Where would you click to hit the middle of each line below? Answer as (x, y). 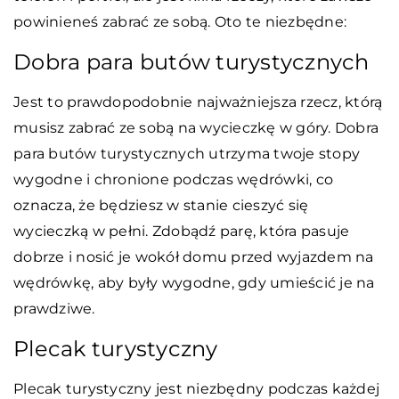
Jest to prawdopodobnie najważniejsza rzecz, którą (198, 102)
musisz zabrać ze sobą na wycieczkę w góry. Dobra (196, 127)
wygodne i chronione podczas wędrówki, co (173, 179)
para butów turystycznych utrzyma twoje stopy (187, 153)
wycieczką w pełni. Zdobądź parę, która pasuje (182, 231)
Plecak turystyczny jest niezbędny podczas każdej (196, 388)
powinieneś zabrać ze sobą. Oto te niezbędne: (180, 21)
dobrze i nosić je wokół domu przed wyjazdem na (194, 256)
